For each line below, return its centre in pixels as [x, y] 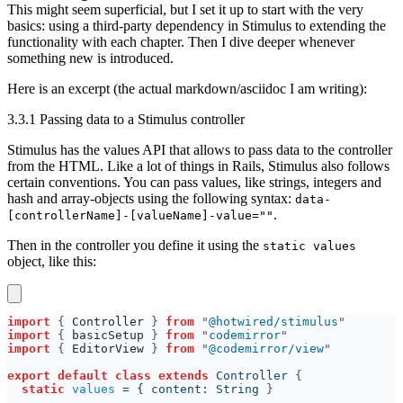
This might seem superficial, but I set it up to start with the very [185, 10]
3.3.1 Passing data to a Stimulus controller [126, 120]
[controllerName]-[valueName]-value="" [140, 216]
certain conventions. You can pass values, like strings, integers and [194, 183]
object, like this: [52, 262]
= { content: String [194, 390]
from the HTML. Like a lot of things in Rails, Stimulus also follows [198, 166]
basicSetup [112, 336]
